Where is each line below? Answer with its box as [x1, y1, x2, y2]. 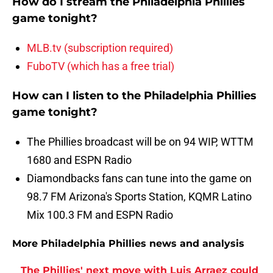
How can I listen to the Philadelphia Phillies [12, 89, 257, 103]
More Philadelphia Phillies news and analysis [12, 238, 244, 250]
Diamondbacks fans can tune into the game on [27, 172, 252, 185]
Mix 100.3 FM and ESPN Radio [27, 208, 173, 222]
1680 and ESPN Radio [27, 154, 132, 167]
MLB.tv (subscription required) [27, 41, 173, 55]
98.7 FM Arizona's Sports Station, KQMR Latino [27, 190, 252, 204]
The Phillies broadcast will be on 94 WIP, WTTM [27, 135, 253, 149]
